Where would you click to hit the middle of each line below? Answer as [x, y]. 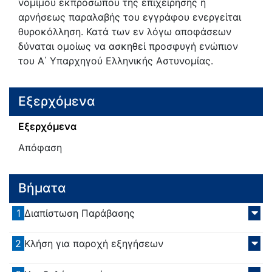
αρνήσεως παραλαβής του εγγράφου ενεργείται [130, 17]
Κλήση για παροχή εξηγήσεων [94, 244]
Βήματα [42, 188]
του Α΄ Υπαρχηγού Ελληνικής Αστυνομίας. [116, 60]
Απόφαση [40, 147]
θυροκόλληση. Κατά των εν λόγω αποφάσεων [125, 31]
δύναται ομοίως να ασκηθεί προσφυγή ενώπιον [128, 46]
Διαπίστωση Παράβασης [80, 213]
